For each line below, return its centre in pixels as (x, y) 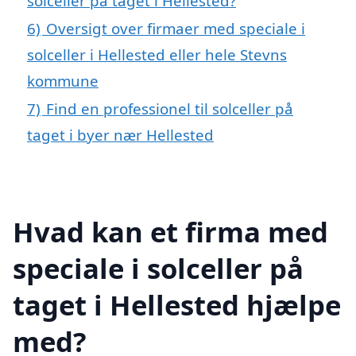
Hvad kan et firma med (170, 231)
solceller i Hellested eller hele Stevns (157, 54)
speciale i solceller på (158, 268)
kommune (63, 80)
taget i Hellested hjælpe (177, 304)
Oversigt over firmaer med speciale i (176, 28)
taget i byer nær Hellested (120, 134)
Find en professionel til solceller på (170, 108)
